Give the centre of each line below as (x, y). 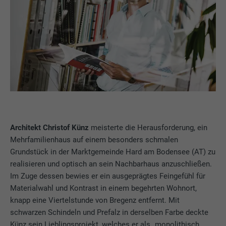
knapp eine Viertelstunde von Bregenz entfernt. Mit (95, 200)
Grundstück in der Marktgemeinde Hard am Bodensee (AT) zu (113, 152)
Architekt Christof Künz (50, 127)
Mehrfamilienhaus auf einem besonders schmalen (94, 139)
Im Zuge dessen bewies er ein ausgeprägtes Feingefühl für (108, 176)
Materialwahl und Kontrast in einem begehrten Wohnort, (104, 188)
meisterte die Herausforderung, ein (148, 127)
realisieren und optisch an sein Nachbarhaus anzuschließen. (111, 164)
